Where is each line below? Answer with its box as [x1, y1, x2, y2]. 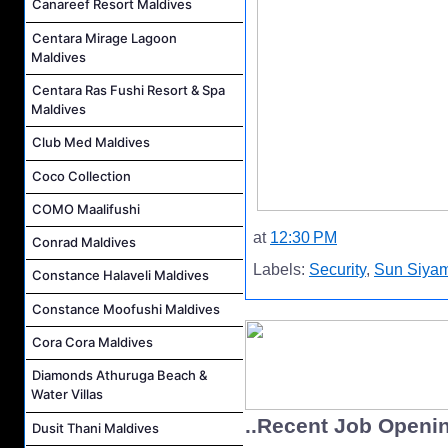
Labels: [253, 261, 309, 279]
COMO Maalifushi [32, 200, 140, 217]
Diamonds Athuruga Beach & [32, 367, 207, 384]
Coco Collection [32, 167, 131, 184]
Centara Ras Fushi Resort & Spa [32, 81, 225, 98]
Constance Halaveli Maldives [32, 267, 209, 284]
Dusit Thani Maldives [32, 419, 159, 436]
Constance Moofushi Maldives [32, 300, 220, 317]
